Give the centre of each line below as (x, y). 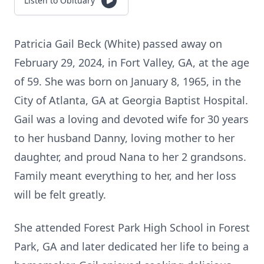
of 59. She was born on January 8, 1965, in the (128, 81)
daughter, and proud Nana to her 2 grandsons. (130, 157)
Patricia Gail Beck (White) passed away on (118, 44)
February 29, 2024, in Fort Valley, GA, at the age (132, 62)
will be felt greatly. (62, 194)
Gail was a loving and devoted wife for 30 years (131, 119)
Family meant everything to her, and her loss (125, 176)
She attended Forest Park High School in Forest (132, 227)
